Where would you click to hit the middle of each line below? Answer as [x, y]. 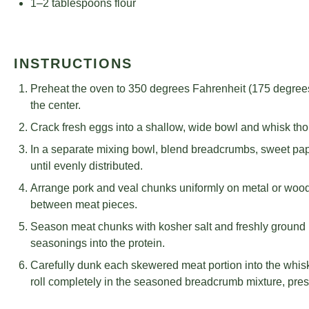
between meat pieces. [84, 205]
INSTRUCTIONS [73, 63]
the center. [56, 105]
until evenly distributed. [87, 166]
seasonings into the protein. [98, 243]
